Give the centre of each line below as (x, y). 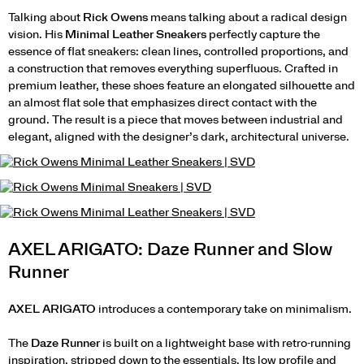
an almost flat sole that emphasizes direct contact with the (162, 103)
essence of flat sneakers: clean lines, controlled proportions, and (178, 52)
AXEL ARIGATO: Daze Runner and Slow (170, 250)
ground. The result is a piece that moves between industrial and (175, 120)
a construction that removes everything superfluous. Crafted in (173, 69)
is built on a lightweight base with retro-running (225, 344)
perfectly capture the (263, 35)
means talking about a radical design (247, 18)
